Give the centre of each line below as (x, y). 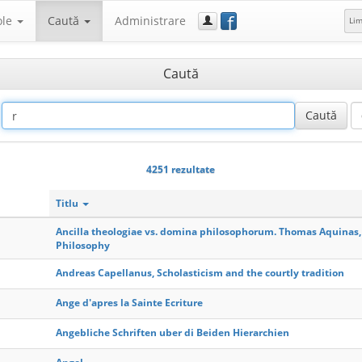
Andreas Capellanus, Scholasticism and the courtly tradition (200, 273)
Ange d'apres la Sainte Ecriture (129, 303)
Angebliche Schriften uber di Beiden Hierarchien (173, 333)
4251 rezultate (180, 169)
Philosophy (83, 245)
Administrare (150, 21)
